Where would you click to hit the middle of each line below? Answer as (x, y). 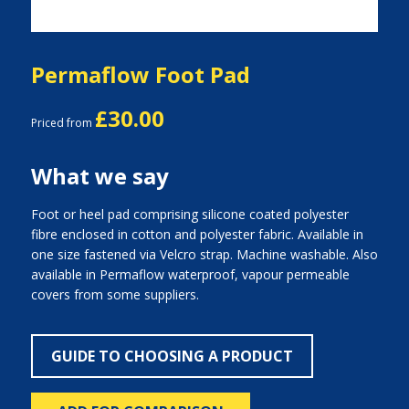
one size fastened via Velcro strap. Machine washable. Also (204, 254)
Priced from (63, 123)
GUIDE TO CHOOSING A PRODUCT (172, 356)
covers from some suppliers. (115, 294)
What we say (100, 176)
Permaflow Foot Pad (140, 74)
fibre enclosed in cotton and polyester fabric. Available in (197, 234)
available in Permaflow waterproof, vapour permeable (190, 274)
